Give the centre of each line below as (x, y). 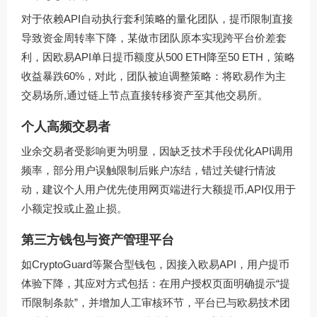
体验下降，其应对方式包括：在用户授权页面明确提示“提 (156, 284)
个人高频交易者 (66, 127)
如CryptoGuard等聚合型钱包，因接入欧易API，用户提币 (155, 265)
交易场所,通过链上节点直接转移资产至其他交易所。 (145, 96)
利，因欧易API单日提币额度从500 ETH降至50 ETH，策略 (158, 57)
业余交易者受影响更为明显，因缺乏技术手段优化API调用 (157, 151)
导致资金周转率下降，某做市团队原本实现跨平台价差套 (154, 38)
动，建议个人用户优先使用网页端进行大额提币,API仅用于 (158, 190)
